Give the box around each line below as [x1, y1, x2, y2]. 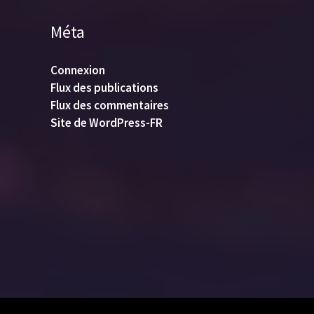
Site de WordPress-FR [50, 114, 163, 130]
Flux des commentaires [50, 97, 169, 113]
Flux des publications [50, 79, 158, 95]
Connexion [50, 62, 105, 78]
